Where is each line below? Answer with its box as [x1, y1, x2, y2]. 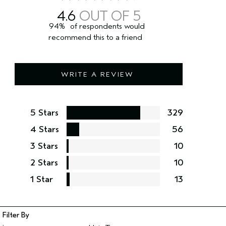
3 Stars [30, 141, 58, 152]
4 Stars [30, 124, 59, 135]
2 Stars [30, 157, 58, 168]
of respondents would [70, 22, 145, 31]
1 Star [30, 174, 53, 185]
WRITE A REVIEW [61, 70, 134, 79]
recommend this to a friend [48, 33, 142, 42]
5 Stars [30, 107, 59, 119]
